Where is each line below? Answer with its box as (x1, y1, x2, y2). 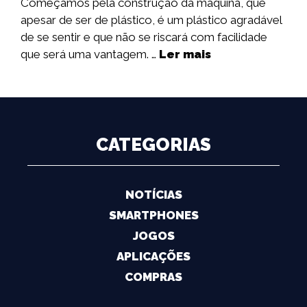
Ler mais (159, 47, 211, 62)
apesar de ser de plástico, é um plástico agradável (21, 13, 282, 27)
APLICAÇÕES (116, 249, 191, 264)
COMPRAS (125, 270, 182, 284)
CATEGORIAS (96, 134, 211, 156)
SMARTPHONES (108, 208, 199, 223)
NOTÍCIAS (125, 188, 182, 202)
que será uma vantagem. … (21, 47, 159, 62)
